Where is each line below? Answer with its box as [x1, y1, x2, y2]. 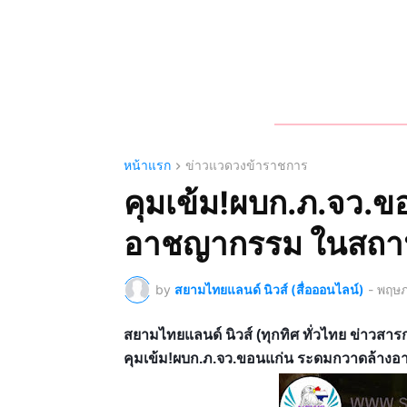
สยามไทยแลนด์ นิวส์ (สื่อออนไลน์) [174, 282, 364, 298]
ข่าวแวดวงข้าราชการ [184, 156, 308, 173]
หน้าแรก [123, 156, 171, 173]
